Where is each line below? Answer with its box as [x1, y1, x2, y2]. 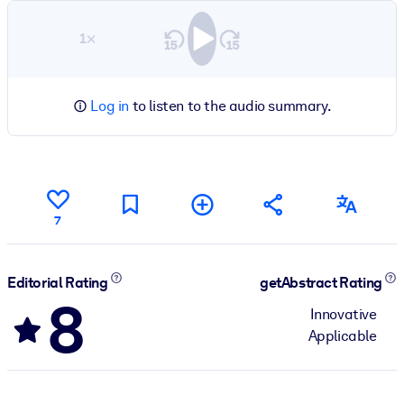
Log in [90, 96, 129, 115]
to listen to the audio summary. [129, 96, 332, 115]
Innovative [309, 305, 377, 323]
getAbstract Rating [260, 274, 385, 292]
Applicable [308, 326, 377, 344]
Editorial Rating [7, 274, 111, 292]
